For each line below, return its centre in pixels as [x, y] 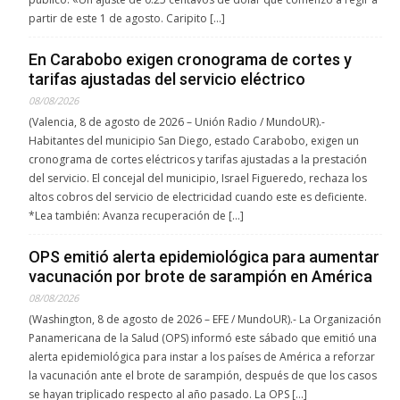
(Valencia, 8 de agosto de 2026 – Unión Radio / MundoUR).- [177, 122]
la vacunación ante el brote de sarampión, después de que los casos [203, 376]
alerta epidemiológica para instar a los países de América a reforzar [202, 357]
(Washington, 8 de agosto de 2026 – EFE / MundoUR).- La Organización [205, 320]
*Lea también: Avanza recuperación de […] [136, 216]
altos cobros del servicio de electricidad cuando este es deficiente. [198, 197]
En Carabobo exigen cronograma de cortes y [190, 60]
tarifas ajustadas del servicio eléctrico [167, 79]
